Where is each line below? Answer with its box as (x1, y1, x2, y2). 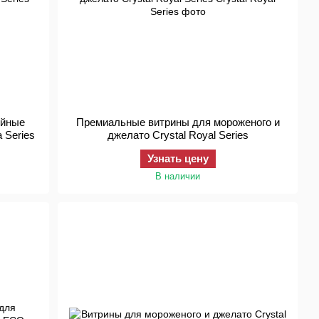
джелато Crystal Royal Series (107, 129, 249, 141)
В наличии (155, 171, 201, 182)
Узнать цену (147, 152, 209, 164)
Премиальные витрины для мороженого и (75, 116, 280, 128)
